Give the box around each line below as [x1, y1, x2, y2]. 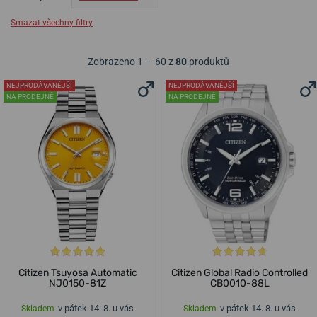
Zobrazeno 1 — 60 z [88, 56, 175, 68]
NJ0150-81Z [49, 277, 106, 290]
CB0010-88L [209, 277, 270, 290]
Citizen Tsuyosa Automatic [18, 267, 137, 279]
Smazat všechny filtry [11, 18, 93, 28]
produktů [187, 56, 229, 68]
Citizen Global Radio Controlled [171, 267, 308, 279]
